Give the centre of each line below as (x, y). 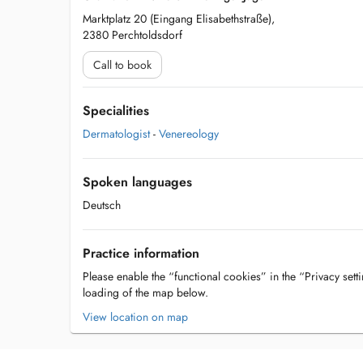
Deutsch (102, 205)
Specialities (116, 111)
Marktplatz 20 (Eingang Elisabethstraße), (179, 19)
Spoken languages (137, 182)
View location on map (135, 317)
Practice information (141, 253)
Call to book (122, 65)
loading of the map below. (145, 293)
